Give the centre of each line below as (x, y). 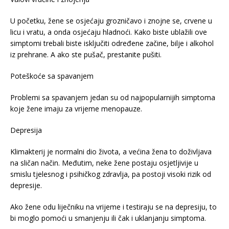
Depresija (26, 130)
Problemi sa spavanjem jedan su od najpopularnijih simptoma (113, 98)
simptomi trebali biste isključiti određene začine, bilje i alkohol (112, 43)
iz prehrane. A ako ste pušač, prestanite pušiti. (86, 55)
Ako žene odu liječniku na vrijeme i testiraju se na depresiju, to (113, 207)
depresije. (26, 186)
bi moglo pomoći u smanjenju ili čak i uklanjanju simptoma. (108, 218)
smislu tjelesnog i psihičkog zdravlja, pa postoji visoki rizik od (111, 174)
